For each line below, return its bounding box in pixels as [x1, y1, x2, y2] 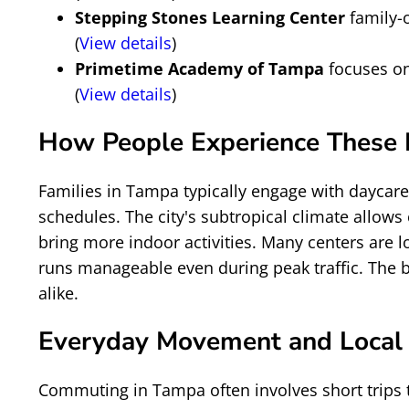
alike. [38, 282, 79, 304]
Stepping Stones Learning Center [75, 6, 345, 28]
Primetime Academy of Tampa [75, 58, 324, 79]
